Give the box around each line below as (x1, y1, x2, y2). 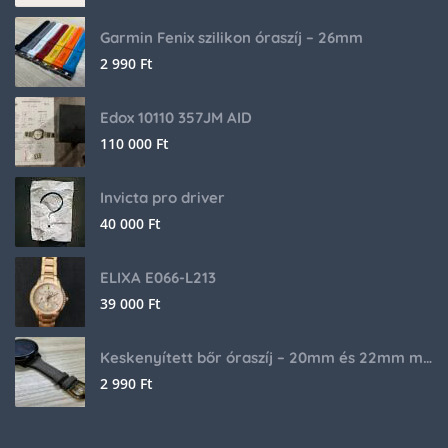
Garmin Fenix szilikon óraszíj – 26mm (100, 28, 363, 48)
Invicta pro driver (100, 188, 225, 208)
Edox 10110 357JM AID (100, 108, 252, 128)
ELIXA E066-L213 (100, 268, 216, 288)
